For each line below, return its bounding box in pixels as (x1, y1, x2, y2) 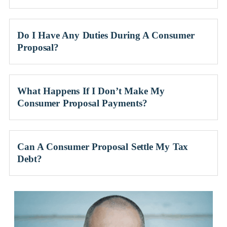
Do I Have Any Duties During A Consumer (17, 30, 195, 41)
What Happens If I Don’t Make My (17, 86, 165, 96)
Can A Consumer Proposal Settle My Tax (17, 141, 188, 152)
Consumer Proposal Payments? (17, 98, 147, 108)
